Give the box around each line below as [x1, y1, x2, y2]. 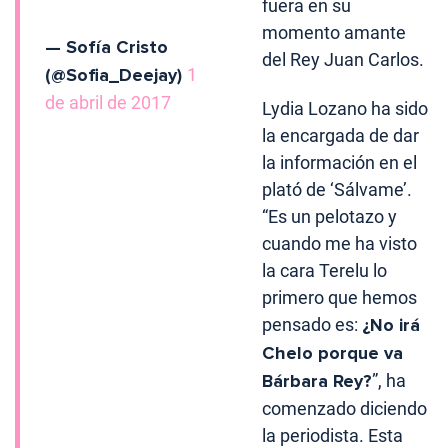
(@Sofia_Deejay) [45, 64, 187, 86]
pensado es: [262, 314, 363, 336]
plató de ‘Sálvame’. [262, 179, 413, 201]
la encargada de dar [262, 125, 420, 147]
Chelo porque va [262, 342, 404, 365]
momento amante [262, 22, 407, 44]
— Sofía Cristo [45, 36, 168, 58]
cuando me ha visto [262, 233, 418, 255]
